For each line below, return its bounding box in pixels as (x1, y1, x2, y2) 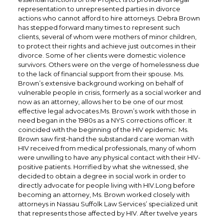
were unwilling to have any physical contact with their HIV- (18, 153, 200, 161)
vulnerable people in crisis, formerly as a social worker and (18, 88, 201, 96)
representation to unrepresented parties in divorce (18, 5, 180, 13)
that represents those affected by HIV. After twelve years (18, 209, 197, 217)
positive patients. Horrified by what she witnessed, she (18, 163, 189, 171)
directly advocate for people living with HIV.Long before (18, 181, 195, 189)
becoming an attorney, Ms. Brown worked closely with (18, 191, 190, 198)
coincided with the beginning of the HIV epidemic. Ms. (18, 126, 189, 133)
